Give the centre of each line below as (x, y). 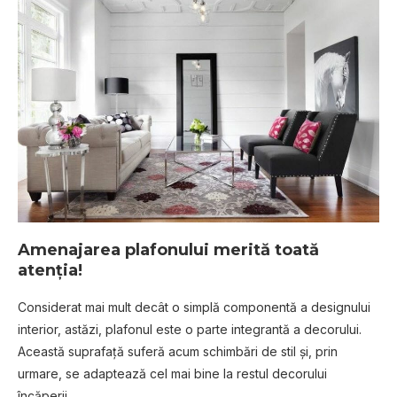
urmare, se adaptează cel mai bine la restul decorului (172, 373)
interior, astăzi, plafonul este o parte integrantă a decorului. (190, 329)
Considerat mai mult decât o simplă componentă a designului (194, 307)
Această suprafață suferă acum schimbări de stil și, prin (178, 351)
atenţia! (50, 270)
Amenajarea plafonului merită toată (168, 249)
